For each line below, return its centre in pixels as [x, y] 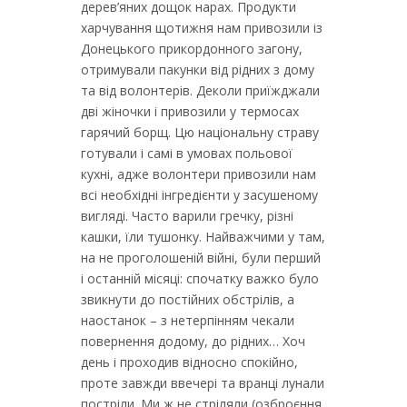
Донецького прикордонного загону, [192, 49]
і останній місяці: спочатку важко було [200, 278]
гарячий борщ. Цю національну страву [200, 132]
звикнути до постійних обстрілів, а [188, 299]
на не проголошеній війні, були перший [201, 258]
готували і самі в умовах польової [187, 153]
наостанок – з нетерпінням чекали [188, 320]
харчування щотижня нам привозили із [202, 28]
